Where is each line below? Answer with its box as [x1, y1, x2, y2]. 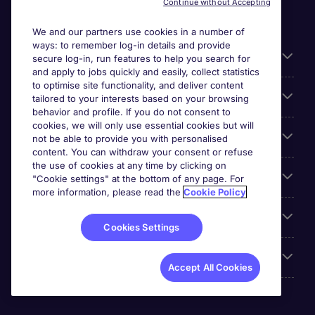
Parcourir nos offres [21, 90, 128, 104]
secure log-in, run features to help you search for [32, 53, 250, 64]
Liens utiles [21, 50, 82, 64]
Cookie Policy [184, 186, 246, 198]
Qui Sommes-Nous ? [21, 210, 131, 224]
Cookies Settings [103, 221, 180, 233]
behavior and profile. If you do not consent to [32, 106, 231, 117]
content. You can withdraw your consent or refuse [32, 146, 253, 157]
